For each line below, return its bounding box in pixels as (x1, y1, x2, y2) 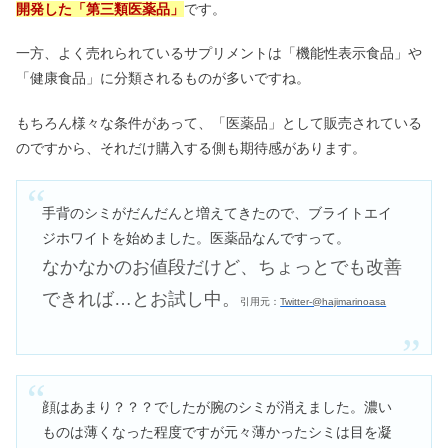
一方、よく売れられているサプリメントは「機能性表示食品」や (16, 45, 422, 62)
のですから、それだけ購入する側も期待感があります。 (16, 139, 366, 156)
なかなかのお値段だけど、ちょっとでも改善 (42, 256, 403, 277)
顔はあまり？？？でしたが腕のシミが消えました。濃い (42, 399, 393, 416)
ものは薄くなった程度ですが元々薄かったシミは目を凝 (42, 424, 393, 441)
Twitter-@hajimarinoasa (280, 295, 387, 307)
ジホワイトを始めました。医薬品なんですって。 (42, 229, 351, 246)
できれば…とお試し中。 (42, 288, 241, 309)
